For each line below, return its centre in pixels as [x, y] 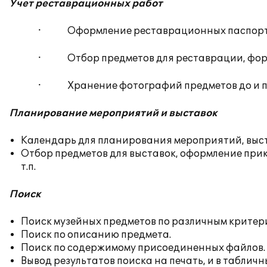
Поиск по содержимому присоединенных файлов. [143, 248]
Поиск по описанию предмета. [96, 235]
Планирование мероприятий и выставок [113, 113]
